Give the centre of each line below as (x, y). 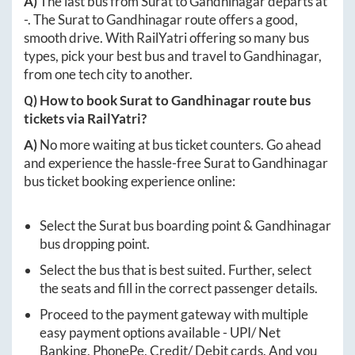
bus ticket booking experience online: (130, 181)
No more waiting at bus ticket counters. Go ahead (181, 145)
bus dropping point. (95, 244)
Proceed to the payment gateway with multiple (174, 315)
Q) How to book (72, 101)
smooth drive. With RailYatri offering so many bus (166, 38)
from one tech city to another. (108, 74)
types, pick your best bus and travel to (134, 56)
